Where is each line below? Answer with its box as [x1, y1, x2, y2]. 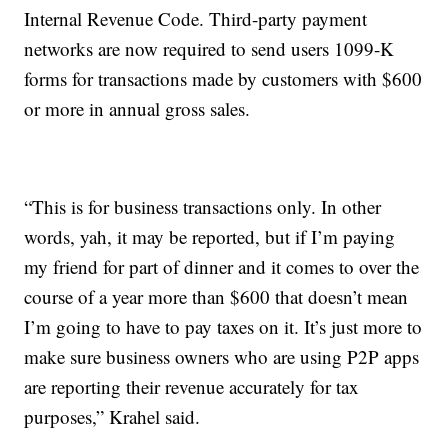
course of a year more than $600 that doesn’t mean [24, 283, 409, 309]
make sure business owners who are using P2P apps [24, 343, 420, 369]
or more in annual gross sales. [24, 95, 251, 121]
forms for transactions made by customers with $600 [24, 65, 423, 91]
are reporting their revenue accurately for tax [24, 373, 360, 399]
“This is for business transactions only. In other [24, 193, 382, 219]
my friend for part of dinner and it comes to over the [24, 253, 420, 279]
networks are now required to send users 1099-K [24, 35, 395, 61]
